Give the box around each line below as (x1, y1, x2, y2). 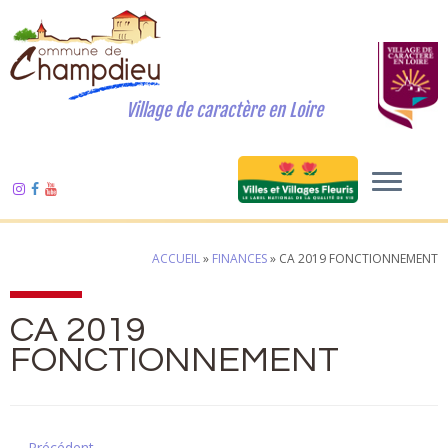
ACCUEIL (152, 250, 200, 267)
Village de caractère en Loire (125, 99, 323, 121)
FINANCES (212, 250, 267, 267)
